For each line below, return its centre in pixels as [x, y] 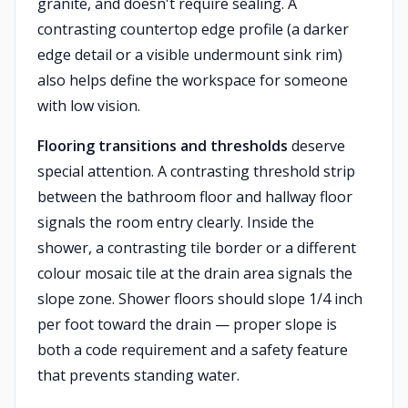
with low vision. [89, 106]
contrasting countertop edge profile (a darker [193, 29]
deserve [316, 146]
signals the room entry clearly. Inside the [176, 222]
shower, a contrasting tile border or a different [197, 248]
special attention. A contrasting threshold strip [196, 171]
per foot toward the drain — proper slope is [187, 324]
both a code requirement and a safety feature [193, 350]
